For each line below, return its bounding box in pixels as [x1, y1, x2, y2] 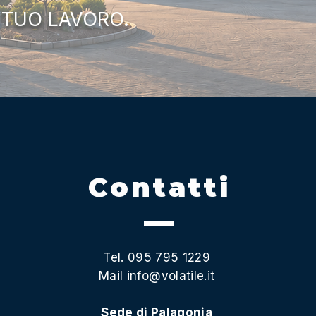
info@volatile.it [126, 268, 215, 283]
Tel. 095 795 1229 [103, 250, 211, 265]
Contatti [88, 170, 231, 204]
